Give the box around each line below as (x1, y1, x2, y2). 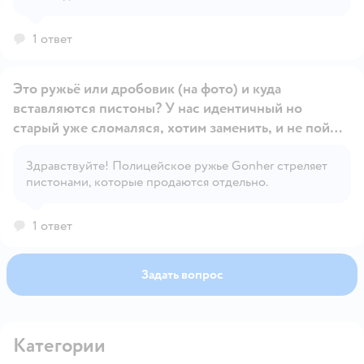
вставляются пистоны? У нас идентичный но (13, 98, 302, 118)
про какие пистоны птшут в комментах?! (13, 137, 273, 157)
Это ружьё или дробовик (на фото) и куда (13, 79, 281, 98)
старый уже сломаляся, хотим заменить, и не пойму (13, 118, 275, 137)
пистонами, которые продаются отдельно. (26, 173, 268, 190)
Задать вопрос (141, 266, 223, 283)
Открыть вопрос (182, 154, 277, 171)
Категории (13, 332, 106, 358)
